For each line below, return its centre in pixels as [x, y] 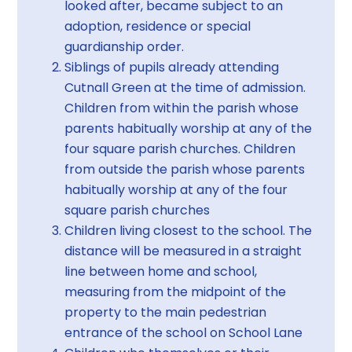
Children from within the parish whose [182, 108]
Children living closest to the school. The [189, 231]
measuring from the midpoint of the [176, 292]
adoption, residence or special [158, 27]
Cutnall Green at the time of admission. [185, 88]
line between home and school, [161, 272]
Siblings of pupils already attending [172, 68]
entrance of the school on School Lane [184, 333]
